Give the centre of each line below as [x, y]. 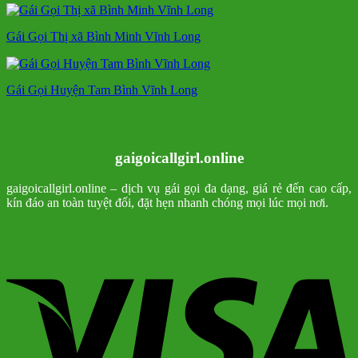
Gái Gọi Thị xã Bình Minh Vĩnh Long [103, 36]
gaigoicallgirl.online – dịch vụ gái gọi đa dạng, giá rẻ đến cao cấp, [179, 189]
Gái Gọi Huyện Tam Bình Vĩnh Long [102, 89]
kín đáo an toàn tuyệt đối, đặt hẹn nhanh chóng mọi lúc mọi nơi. [167, 203]
